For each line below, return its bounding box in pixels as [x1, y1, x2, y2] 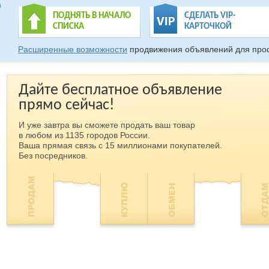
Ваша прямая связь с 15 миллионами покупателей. [19, 141, 222, 150]
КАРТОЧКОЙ [184, 22, 232, 31]
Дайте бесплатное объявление [19, 82, 222, 98]
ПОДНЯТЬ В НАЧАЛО [53, 11, 131, 20]
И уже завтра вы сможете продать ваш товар [19, 120, 195, 130]
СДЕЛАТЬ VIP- [184, 11, 236, 20]
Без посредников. [19, 151, 88, 160]
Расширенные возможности [18, 44, 127, 54]
